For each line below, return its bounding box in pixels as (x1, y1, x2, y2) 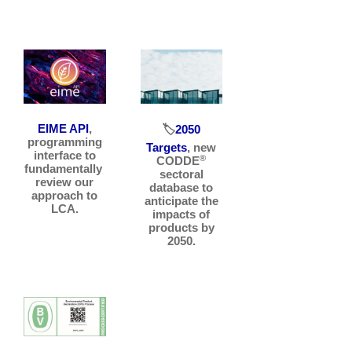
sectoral (159, 167, 203, 181)
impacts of (152, 207, 211, 222)
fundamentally (24, 161, 105, 175)
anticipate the (144, 194, 218, 208)
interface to (33, 148, 96, 162)
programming (27, 134, 102, 148)
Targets (146, 141, 188, 155)
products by (148, 221, 214, 235)
